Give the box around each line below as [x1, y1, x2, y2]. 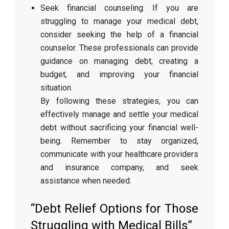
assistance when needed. [40, 176, 132, 186]
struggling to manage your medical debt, [40, 16, 198, 26]
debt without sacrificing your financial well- [40, 123, 198, 132]
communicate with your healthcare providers [40, 149, 198, 159]
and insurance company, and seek [40, 163, 198, 172]
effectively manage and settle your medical [40, 109, 198, 119]
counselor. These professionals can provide [40, 43, 198, 53]
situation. [40, 83, 73, 93]
